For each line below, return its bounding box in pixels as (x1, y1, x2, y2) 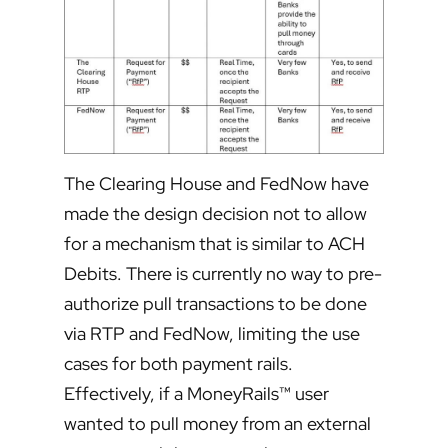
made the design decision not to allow (64, 202, 367, 226)
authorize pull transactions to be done (64, 292, 367, 316)
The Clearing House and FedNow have (64, 172, 369, 196)
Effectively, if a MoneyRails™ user (64, 382, 329, 406)
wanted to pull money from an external (64, 412, 371, 436)
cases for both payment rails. (64, 352, 293, 376)
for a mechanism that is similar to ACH (64, 232, 365, 256)
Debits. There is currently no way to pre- (64, 262, 382, 286)
